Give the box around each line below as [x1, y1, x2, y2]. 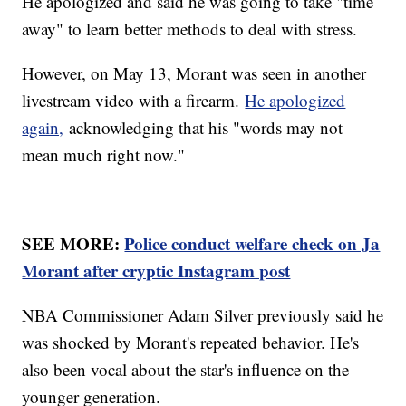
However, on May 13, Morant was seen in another [22, 62, 367, 85]
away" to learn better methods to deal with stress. [22, 17, 363, 41]
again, [22, 116, 64, 140]
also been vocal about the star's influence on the [22, 358, 350, 382]
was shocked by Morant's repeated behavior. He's [22, 331, 360, 354]
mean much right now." [22, 143, 186, 167]
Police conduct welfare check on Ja [124, 231, 381, 256]
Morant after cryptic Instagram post [22, 258, 291, 284]
